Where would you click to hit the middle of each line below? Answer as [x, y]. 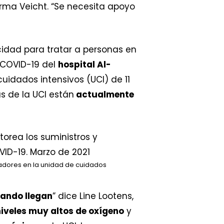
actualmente [104, 94]
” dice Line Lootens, [93, 196]
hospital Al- [84, 64]
